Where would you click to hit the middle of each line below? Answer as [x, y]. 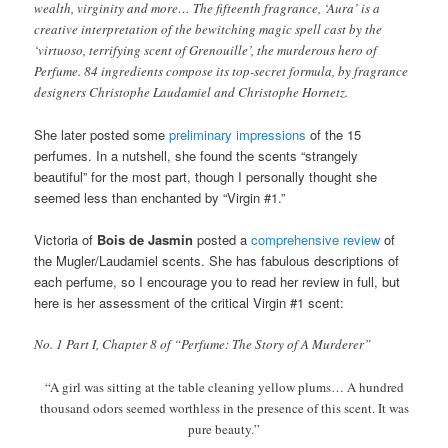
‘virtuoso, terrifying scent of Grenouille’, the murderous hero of [206, 50]
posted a [222, 240]
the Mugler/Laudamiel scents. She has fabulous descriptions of [217, 261]
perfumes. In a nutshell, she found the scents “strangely [196, 156]
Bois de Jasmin [145, 240]
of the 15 [334, 135]
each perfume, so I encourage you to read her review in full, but [217, 282]
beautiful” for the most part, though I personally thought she [206, 177]
